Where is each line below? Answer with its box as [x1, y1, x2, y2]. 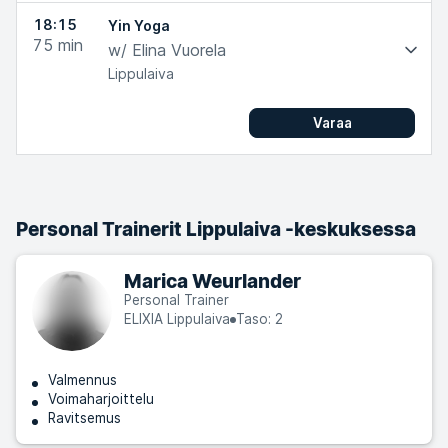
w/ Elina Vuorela [108, 40, 226, 60]
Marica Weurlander [124, 270, 301, 292]
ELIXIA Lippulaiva [124, 311, 230, 327]
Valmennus [48, 372, 117, 388]
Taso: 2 [236, 311, 283, 327]
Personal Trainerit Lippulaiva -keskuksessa [16, 218, 416, 240]
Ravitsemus [48, 410, 121, 426]
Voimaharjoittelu [48, 391, 154, 407]
